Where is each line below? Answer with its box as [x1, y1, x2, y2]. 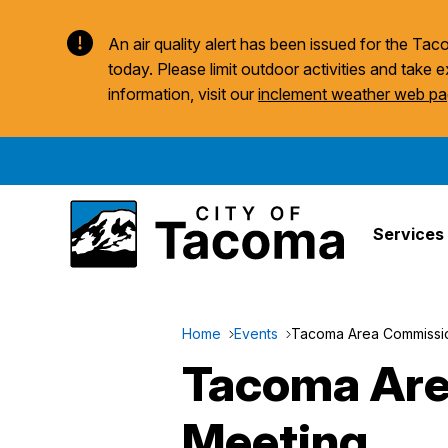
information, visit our [108, 84, 259, 104]
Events [234, 325, 278, 342]
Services [372, 223, 444, 244]
